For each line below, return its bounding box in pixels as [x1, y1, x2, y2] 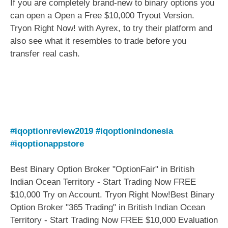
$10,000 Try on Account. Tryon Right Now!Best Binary [10, 190, 215, 200]
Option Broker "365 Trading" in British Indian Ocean [10, 203, 205, 213]
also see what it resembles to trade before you [10, 36, 186, 46]
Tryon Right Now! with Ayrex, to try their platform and [10, 23, 212, 33]
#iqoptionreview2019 [10, 126, 93, 136]
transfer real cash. [10, 48, 80, 59]
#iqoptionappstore [10, 138, 84, 149]
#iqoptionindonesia [96, 126, 173, 136]
